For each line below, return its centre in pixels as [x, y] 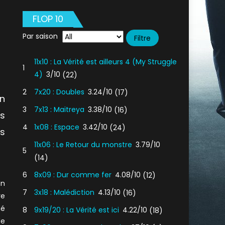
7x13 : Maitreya [60, 109]
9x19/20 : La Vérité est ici [77, 210]
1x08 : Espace [57, 127]
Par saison [40, 36]
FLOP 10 [48, 19]
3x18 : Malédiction [65, 192]
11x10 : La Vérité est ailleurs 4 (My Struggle [106, 62]
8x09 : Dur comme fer [73, 175]
